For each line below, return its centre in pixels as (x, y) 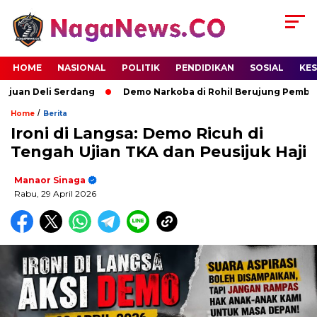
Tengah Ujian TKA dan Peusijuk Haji (158, 152)
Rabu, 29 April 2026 (55, 194)
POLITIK (141, 68)
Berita (55, 114)
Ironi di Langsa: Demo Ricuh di (137, 134)
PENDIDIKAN (205, 68)
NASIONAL (82, 68)
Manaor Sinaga (50, 180)
